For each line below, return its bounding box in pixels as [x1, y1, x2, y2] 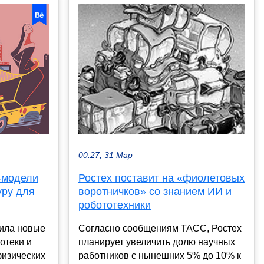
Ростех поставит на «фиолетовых [78, 172, 245, 184]
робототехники [78, 199, 151, 212]
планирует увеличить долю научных [78, 237, 235, 247]
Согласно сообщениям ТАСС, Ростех [78, 223, 242, 234]
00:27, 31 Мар [78, 151, 133, 160]
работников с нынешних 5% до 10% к [78, 250, 241, 261]
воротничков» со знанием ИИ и [78, 186, 232, 198]
